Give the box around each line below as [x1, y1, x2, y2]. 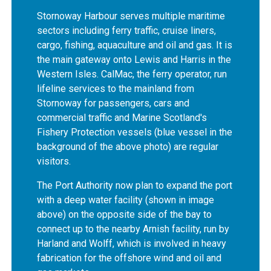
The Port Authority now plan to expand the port [37, 180, 233, 192]
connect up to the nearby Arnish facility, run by [37, 223, 230, 235]
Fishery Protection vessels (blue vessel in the [37, 126, 233, 139]
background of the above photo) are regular [37, 141, 219, 153]
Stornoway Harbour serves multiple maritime [37, 10, 226, 22]
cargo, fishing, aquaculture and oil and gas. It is [37, 39, 233, 51]
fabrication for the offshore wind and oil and [37, 252, 222, 264]
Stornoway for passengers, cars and [37, 97, 190, 109]
